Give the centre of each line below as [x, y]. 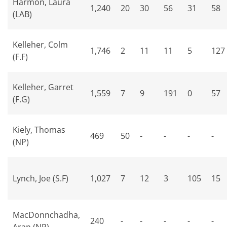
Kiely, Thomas [39, 130]
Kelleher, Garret [43, 87]
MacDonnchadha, [46, 215]
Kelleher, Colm [40, 45]
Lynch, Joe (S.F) [41, 178]
